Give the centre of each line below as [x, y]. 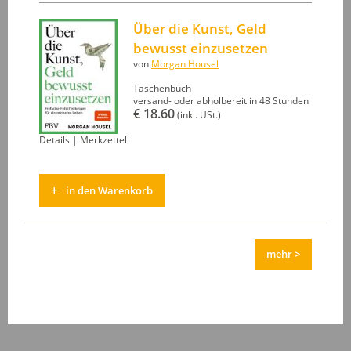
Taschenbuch [162, 89]
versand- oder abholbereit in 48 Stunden [221, 101]
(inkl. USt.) [198, 115]
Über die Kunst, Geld [200, 29]
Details [54, 140]
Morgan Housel [185, 64]
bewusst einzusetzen [201, 49]
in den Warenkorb [109, 191]
